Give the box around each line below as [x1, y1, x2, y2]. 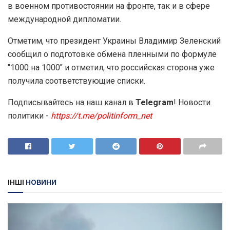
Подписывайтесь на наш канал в [8, 97, 136, 107]
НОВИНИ [24, 176, 56, 187]
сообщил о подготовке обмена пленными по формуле [8, 49, 217, 59]
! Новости [174, 97, 210, 107]
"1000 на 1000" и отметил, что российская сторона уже [8, 62, 215, 72]
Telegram [136, 97, 174, 107]
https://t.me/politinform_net [51, 110, 152, 121]
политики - [8, 110, 51, 121]
